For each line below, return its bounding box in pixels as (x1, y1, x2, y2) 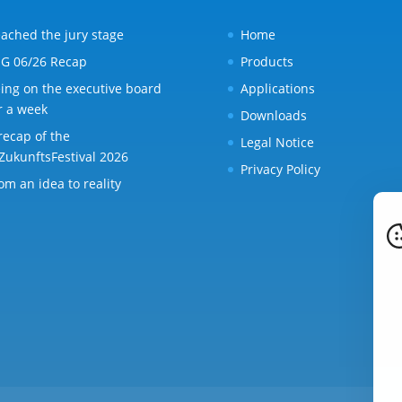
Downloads (240, 106, 307, 124)
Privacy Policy (240, 160, 320, 178)
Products (240, 52, 293, 70)
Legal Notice (240, 133, 314, 151)
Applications (240, 79, 315, 97)
